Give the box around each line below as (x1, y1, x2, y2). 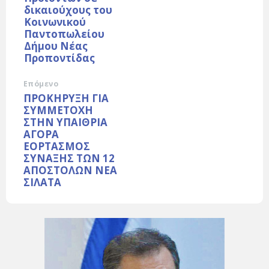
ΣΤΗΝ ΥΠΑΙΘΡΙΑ (23, 115, 107, 129)
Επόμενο (23, 78, 59, 89)
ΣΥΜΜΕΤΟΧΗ (23, 103, 93, 117)
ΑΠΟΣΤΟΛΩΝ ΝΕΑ (23, 163, 117, 177)
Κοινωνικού (24, 14, 86, 29)
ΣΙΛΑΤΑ (23, 175, 61, 189)
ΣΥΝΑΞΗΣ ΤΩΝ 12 (23, 151, 115, 165)
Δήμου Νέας (24, 38, 88, 53)
